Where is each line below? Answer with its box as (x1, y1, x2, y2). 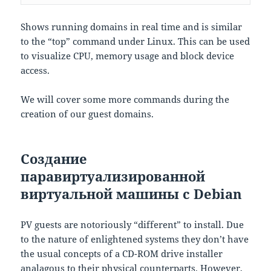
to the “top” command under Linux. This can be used (21, 35, 250, 48)
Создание (21, 149, 88, 168)
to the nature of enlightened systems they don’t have (21, 233, 249, 246)
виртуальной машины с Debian (21, 184, 243, 203)
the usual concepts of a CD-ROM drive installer (21, 247, 223, 260)
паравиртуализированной (21, 167, 206, 186)
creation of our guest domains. (21, 108, 154, 120)
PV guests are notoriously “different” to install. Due (21, 218, 244, 231)
